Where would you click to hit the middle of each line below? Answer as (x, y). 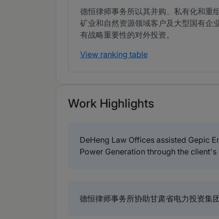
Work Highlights (111, 104)
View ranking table (114, 55)
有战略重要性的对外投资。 (127, 35)
